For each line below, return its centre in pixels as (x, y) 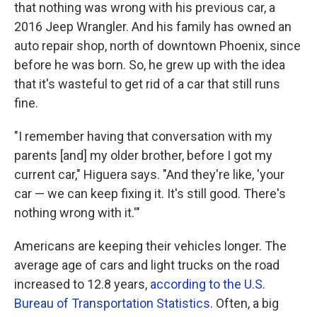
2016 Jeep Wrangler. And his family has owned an (153, 27)
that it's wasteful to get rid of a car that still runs (147, 84)
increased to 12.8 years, (82, 284)
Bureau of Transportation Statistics (112, 303)
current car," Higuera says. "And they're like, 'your (149, 174)
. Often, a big (244, 303)
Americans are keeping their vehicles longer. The (150, 246)
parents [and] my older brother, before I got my (143, 155)
